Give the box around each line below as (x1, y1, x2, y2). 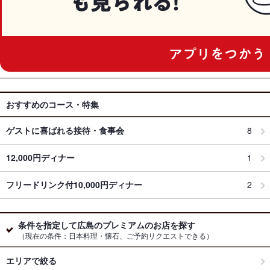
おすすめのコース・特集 (6, 98, 99, 110)
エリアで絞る (6, 254, 57, 267)
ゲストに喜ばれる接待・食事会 (6, 124, 124, 137)
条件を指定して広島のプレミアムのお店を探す (18, 218, 195, 231)
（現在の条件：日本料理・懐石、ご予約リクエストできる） (18, 230, 213, 240)
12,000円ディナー (6, 151, 75, 164)
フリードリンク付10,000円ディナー (6, 178, 142, 191)
